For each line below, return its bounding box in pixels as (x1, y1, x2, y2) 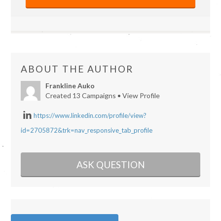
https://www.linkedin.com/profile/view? (33, 111, 147, 120)
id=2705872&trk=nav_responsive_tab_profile (21, 126, 153, 135)
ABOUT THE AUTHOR (21, 63, 134, 75)
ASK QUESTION (76, 159, 145, 171)
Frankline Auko (45, 81, 95, 90)
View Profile (122, 91, 160, 100)
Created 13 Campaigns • (45, 91, 123, 100)
